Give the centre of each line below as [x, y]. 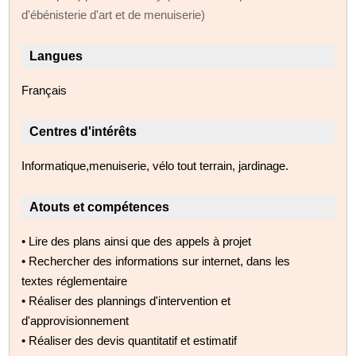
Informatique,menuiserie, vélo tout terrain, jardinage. [155, 165]
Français [44, 90]
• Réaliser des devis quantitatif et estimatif [130, 340]
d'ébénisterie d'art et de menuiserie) [114, 14]
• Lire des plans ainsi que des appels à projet [137, 241]
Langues [56, 56]
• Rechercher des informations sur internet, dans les [156, 261]
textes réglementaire [75, 281]
